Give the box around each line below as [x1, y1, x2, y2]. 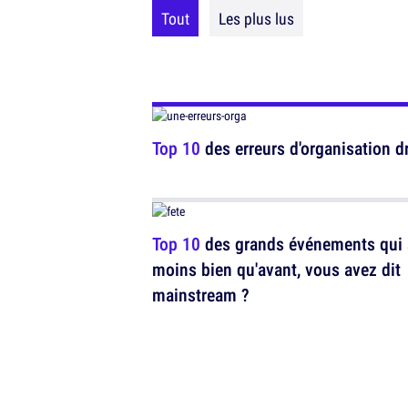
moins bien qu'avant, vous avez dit [152, 257, 401, 281]
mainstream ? [152, 282, 250, 307]
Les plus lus [219, 7, 294, 29]
